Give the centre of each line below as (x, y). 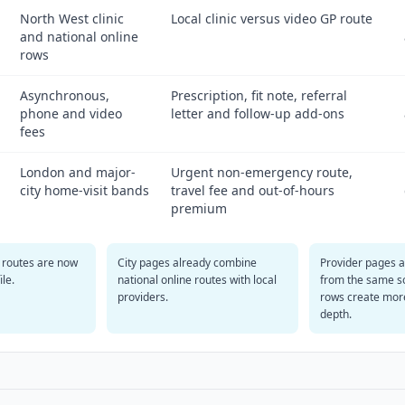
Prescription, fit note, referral (259, 95)
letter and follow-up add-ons (258, 113)
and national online (79, 37)
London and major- (78, 172)
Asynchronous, (65, 95)
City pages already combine (187, 263)
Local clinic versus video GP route (272, 19)
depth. (336, 314)
